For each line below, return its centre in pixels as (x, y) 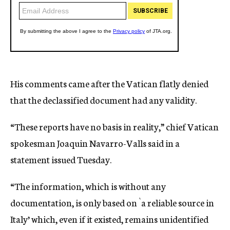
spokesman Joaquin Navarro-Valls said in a (95, 143)
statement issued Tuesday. (61, 159)
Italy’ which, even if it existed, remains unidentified (109, 219)
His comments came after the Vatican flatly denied (109, 83)
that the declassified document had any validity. (103, 100)
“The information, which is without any (88, 186)
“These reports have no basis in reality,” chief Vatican (114, 126)
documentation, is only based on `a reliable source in (112, 202)
